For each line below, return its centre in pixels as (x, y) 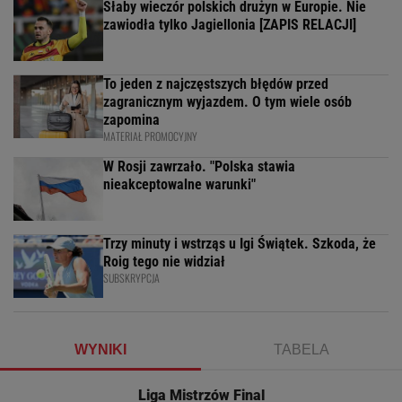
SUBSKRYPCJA (131, 277)
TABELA (301, 349)
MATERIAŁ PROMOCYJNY (150, 135)
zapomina (131, 119)
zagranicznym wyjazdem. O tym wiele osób (227, 101)
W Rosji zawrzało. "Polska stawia (199, 166)
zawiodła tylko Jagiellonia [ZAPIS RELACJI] (230, 24)
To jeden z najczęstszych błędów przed (216, 83)
